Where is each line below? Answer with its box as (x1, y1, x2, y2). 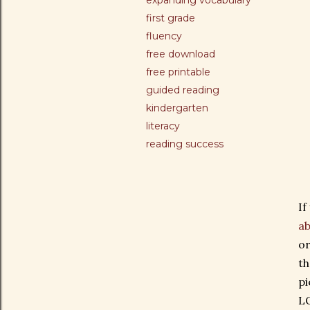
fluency (146, 30, 182, 42)
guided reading (146, 84, 219, 96)
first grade (146, 12, 195, 24)
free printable (146, 66, 210, 78)
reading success (146, 138, 224, 150)
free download (146, 48, 215, 60)
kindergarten (146, 102, 208, 114)
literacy (146, 120, 180, 132)
